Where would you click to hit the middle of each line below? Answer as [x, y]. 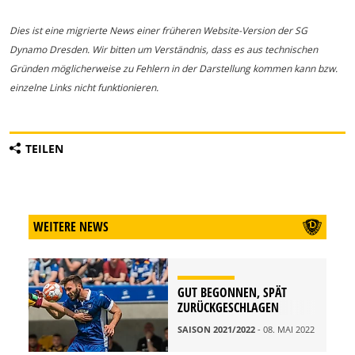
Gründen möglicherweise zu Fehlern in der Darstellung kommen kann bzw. [174, 69]
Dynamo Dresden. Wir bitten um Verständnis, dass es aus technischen [164, 50]
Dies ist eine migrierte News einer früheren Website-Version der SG [158, 31]
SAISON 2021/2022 [218, 330]
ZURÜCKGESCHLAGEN [228, 308]
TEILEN [44, 149]
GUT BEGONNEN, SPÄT [232, 293]
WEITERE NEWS [71, 227]
